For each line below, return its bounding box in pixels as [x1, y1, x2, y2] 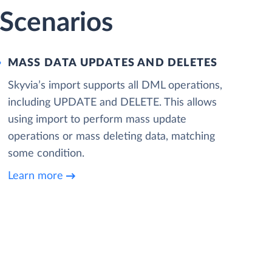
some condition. [7, 148, 84, 159]
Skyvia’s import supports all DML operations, [7, 80, 222, 91]
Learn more [7, 170, 63, 182]
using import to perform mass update [7, 114, 186, 125]
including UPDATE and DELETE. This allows [7, 97, 217, 108]
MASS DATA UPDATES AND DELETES [7, 58, 218, 69]
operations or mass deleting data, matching [7, 131, 215, 142]
